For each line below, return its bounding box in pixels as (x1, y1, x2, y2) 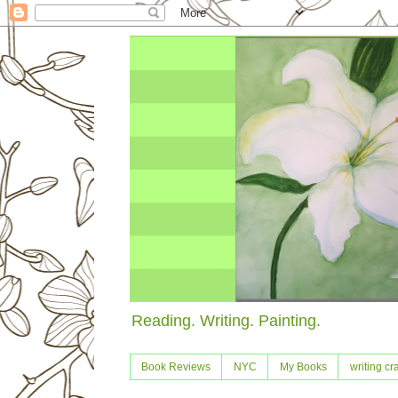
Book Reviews (140, 361, 211, 374)
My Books (279, 361, 327, 374)
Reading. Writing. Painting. (131, 312, 321, 330)
